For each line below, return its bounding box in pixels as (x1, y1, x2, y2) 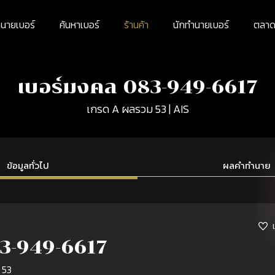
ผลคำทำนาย (223, 158, 271, 172)
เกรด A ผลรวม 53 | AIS (86, 101, 189, 117)
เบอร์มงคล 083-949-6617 (17, 76, 258, 98)
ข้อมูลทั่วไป (7, 158, 50, 172)
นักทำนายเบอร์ (172, 17, 229, 32)
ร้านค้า (123, 17, 149, 32)
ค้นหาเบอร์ (59, 17, 99, 32)
